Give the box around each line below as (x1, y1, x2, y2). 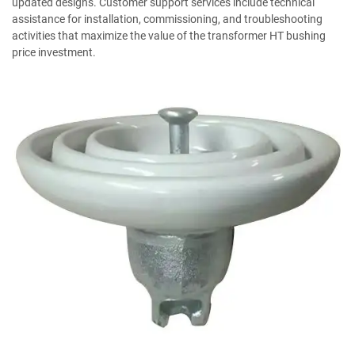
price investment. (12, 45, 96, 59)
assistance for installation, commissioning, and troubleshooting (12, 12, 323, 25)
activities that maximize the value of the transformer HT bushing (12, 29, 326, 42)
